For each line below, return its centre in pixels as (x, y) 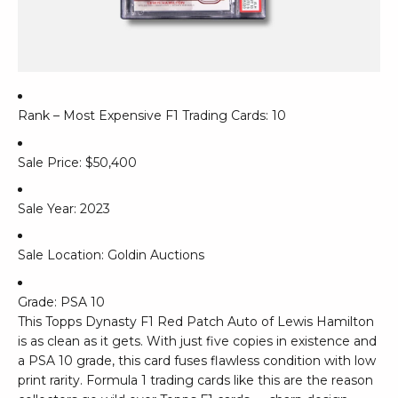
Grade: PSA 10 (61, 302)
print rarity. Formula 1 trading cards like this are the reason (195, 380)
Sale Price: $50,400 (77, 162)
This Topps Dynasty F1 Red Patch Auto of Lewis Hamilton (196, 321)
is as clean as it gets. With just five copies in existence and (197, 341)
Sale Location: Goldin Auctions (111, 255)
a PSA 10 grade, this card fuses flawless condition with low (197, 360)
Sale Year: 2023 (64, 208)
